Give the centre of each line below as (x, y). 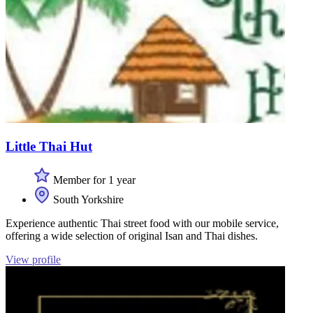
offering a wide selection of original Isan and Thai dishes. (132, 236)
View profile (33, 260)
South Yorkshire (87, 200)
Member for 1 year (93, 180)
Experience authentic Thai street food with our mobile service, (142, 224)
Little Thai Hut (49, 146)
